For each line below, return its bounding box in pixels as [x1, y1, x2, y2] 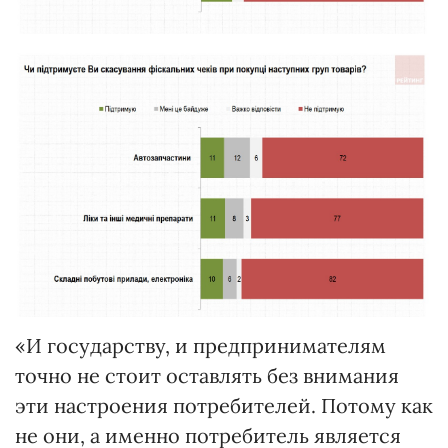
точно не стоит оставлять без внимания [15, 363, 399, 389]
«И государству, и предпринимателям [15, 333, 386, 359]
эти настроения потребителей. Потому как [15, 393, 433, 419]
